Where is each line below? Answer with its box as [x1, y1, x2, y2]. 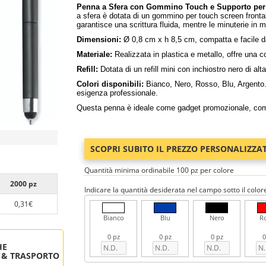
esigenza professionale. [77, 88, 158, 97]
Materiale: [77, 50, 112, 59]
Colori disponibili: [77, 80, 144, 88]
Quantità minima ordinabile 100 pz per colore [84, 165, 234, 175]
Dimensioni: [77, 35, 121, 44]
